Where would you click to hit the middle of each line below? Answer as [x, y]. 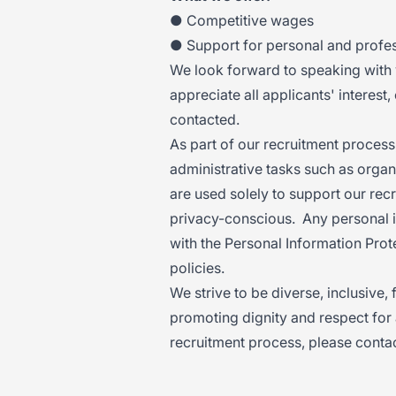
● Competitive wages [242, 20]
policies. [199, 268]
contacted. [205, 119]
